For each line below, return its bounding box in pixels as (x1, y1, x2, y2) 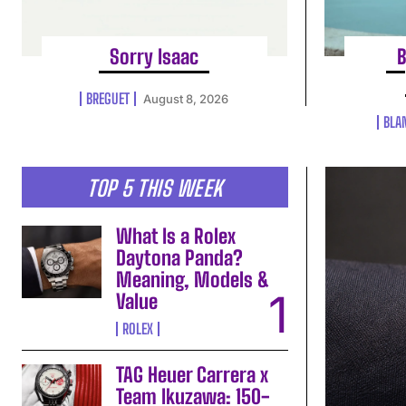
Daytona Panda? (116, 246, 244, 271)
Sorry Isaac (110, 43, 199, 69)
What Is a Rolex (116, 224, 237, 249)
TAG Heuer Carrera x (116, 362, 269, 388)
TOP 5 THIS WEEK (87, 175, 223, 202)
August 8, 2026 (143, 91, 229, 106)
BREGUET (86, 89, 130, 107)
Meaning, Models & (116, 267, 270, 293)
